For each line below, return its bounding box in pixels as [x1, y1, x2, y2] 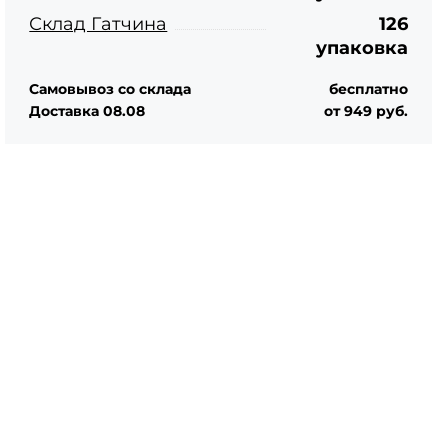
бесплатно [328, 80, 408, 98]
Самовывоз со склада [29, 80, 192, 98]
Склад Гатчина [29, 13, 168, 35]
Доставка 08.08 [29, 102, 146, 120]
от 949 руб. [323, 102, 408, 120]
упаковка [315, 37, 408, 59]
